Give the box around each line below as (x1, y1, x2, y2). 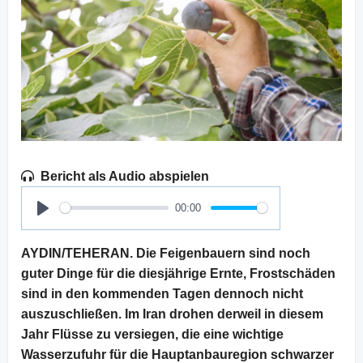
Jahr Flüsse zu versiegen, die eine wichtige (21, 327, 284, 341)
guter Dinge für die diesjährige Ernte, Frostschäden (21, 266, 335, 280)
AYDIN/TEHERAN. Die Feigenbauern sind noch (21, 246, 310, 260)
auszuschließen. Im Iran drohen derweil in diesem (21, 306, 323, 321)
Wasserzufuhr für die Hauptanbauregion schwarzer (21, 347, 334, 361)
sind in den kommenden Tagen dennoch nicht (21, 286, 303, 301)
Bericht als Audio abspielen (41, 169, 209, 183)
